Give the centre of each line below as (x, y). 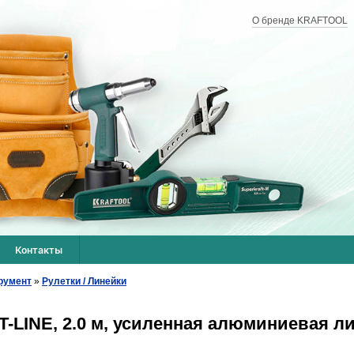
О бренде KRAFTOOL (300, 21)
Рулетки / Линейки (84, 281)
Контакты (39, 250)
